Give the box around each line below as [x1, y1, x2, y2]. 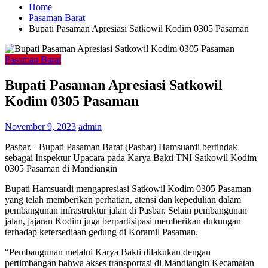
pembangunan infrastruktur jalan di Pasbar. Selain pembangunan [5, 205, 247, 215]
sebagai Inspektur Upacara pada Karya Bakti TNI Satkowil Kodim [5, 152, 257, 163]
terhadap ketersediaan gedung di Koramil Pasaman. [5, 226, 198, 237]
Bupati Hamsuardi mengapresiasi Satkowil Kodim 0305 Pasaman [5, 183, 251, 194]
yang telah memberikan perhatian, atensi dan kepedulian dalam [5, 194, 241, 205]
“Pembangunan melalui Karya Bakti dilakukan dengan [5, 246, 211, 257]
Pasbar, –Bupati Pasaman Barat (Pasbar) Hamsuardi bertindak [5, 141, 237, 152]
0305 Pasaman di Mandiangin [5, 163, 117, 173]
